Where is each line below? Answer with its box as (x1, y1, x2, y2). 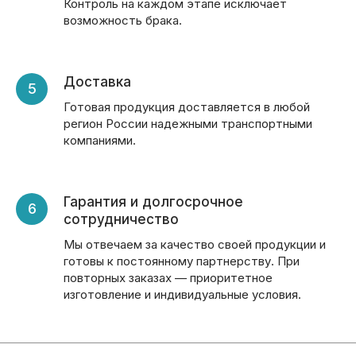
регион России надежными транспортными (64, 116, 312, 131)
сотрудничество (64, 211, 179, 227)
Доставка (64, 74, 131, 90)
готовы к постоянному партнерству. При (64, 253, 300, 269)
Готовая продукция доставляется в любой (64, 99, 310, 114)
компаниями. (64, 133, 136, 148)
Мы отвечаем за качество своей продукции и (64, 237, 326, 252)
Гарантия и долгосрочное (64, 194, 243, 210)
